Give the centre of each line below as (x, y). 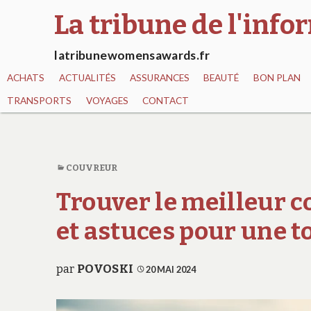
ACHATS (26, 78)
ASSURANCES (159, 78)
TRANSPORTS (40, 101)
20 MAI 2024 (170, 269)
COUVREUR (92, 167)
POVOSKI (106, 269)
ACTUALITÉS (87, 78)
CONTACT (165, 101)
